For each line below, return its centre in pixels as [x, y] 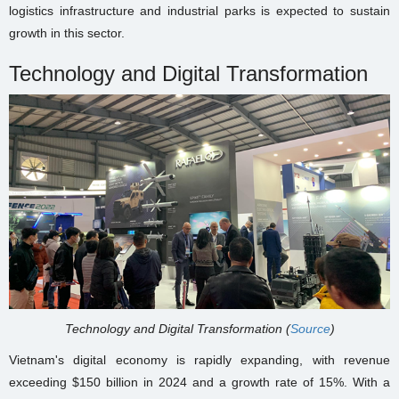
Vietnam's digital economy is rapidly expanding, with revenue [199, 360]
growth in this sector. [67, 33]
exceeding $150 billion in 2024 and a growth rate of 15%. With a [199, 383]
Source [310, 329]
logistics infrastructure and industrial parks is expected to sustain [199, 11]
